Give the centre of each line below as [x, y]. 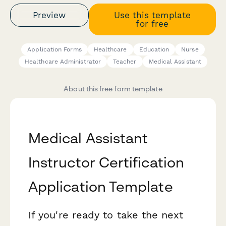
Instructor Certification [106, 162]
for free [152, 23]
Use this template [152, 15]
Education [154, 50]
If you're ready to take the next [106, 215]
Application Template [101, 187]
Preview [49, 15]
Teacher [125, 62]
